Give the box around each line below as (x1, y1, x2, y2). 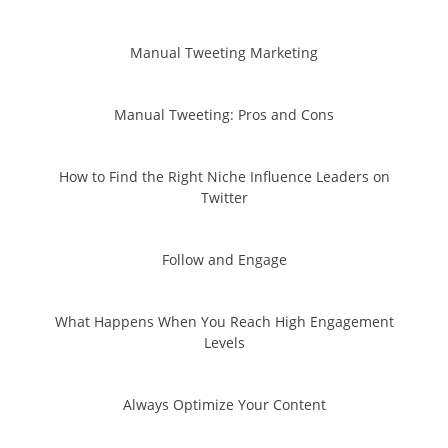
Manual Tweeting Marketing (130, 42, 318, 62)
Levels (203, 332, 245, 352)
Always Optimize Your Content (122, 394, 326, 414)
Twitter (200, 187, 248, 207)
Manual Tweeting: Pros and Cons (114, 104, 334, 124)
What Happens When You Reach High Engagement (54, 311, 394, 331)
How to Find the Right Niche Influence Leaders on (58, 166, 390, 186)
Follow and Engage (161, 249, 287, 269)
